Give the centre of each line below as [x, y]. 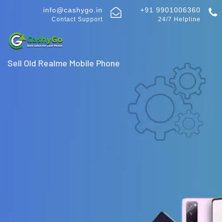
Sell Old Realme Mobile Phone [64, 63]
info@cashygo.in [73, 10]
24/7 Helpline [179, 19]
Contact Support [77, 19]
